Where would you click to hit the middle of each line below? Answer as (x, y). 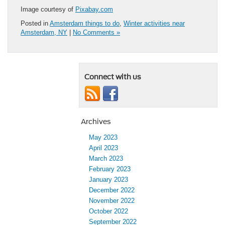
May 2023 (103, 137)
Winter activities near (154, 23)
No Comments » (96, 32)
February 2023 (110, 169)
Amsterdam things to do (85, 23)
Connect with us (113, 77)
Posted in (35, 23)
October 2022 (108, 211)
